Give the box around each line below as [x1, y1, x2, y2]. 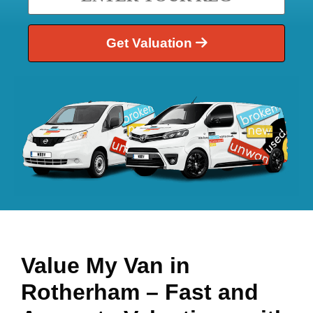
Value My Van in [21, 252, 190, 278]
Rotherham [21, 279, 146, 305]
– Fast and [146, 279, 259, 305]
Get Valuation [105, 36, 196, 51]
